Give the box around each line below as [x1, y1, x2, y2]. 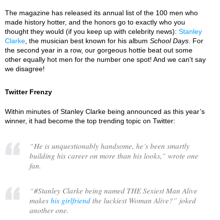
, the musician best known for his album [25, 37, 150, 45]
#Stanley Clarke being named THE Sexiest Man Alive [34, 185, 197, 195]
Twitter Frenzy [5, 88, 52, 96]
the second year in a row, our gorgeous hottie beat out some [5, 46, 192, 54]
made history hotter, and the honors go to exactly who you [5, 18, 185, 26]
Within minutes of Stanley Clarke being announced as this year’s [5, 108, 205, 115]
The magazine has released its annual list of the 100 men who [5, 9, 198, 17]
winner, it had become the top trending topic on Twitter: [5, 117, 175, 125]
